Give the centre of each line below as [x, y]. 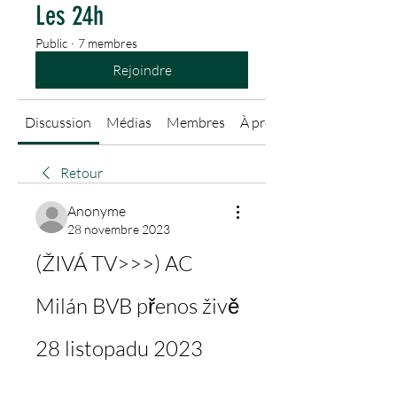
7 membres [108, 43]
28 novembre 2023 [119, 229]
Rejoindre [142, 70]
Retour [82, 173]
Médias [129, 122]
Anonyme [97, 211]
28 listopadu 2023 [119, 348]
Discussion [58, 122]
